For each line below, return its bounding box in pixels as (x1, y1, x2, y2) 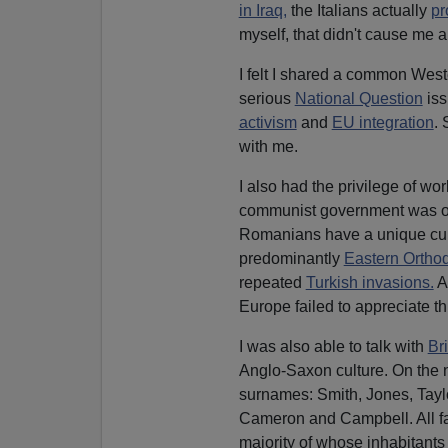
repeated (238, 273, 306, 291)
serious (238, 89, 295, 107)
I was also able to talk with (238, 337, 428, 355)
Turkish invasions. (305, 273, 434, 291)
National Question (294, 89, 423, 107)
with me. (238, 137, 298, 155)
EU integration (331, 113, 434, 131)
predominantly (238, 249, 344, 267)
